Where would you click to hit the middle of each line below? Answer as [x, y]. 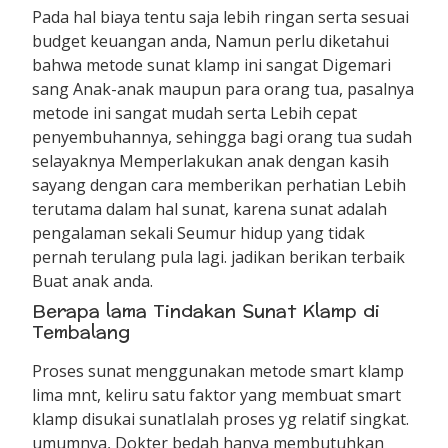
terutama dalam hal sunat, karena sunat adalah [210, 208]
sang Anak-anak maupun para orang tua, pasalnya [223, 88]
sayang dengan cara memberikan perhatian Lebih [219, 184]
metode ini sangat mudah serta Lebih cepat [195, 112]
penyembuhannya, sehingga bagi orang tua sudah [222, 136]
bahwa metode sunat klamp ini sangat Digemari [212, 64]
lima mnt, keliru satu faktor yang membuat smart [217, 394]
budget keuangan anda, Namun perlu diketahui [211, 40]
